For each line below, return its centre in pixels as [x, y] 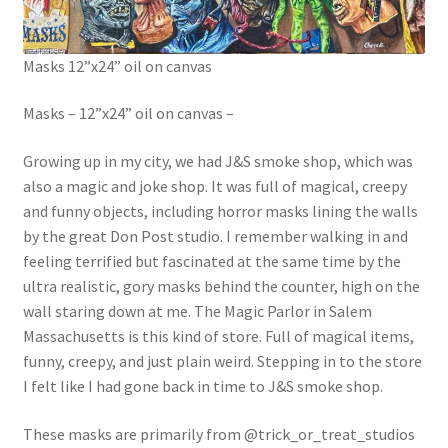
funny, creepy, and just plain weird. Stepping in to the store [222, 361]
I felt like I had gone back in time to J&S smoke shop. [202, 386]
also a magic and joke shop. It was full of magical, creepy [214, 186]
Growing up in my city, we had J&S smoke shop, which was [217, 161]
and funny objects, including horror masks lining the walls [220, 211]
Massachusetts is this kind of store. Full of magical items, [218, 336]
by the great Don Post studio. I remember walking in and [215, 236]
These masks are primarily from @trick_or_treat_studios [218, 433]
